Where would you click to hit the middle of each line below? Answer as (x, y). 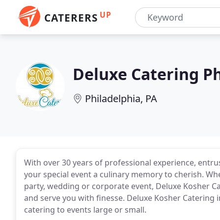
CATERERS (71, 18)
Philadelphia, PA (121, 98)
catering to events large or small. (85, 210)
